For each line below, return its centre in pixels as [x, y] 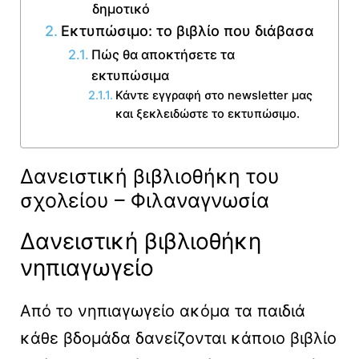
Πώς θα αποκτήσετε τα [163, 55]
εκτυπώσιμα [131, 76]
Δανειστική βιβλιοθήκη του [150, 177]
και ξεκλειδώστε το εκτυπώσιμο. [208, 114]
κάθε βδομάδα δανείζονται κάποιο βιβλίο [178, 339]
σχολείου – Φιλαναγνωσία [145, 201]
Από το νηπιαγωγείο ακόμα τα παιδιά [163, 311]
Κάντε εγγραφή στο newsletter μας [214, 96]
